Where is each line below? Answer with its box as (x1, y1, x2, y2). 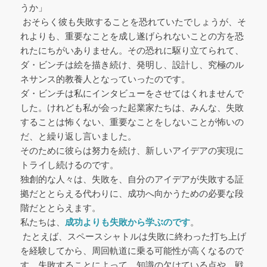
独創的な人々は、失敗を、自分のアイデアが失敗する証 (20, 173, 244, 184)
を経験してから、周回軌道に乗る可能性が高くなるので (20, 245, 244, 256)
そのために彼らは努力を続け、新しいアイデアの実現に (20, 145, 244, 156)
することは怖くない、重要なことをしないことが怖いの (20, 116, 244, 127)
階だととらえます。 (20, 202, 101, 213)
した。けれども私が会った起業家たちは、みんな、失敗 (20, 102, 244, 113)
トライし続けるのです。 (20, 159, 119, 170)
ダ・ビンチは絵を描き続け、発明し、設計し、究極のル (20, 59, 244, 70)
